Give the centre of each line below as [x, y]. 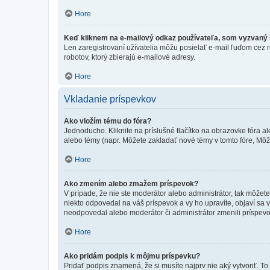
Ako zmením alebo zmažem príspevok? [131, 184]
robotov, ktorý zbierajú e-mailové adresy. [130, 57]
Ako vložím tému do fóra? [108, 121]
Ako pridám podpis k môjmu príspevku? [132, 256]
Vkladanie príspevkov [110, 99]
